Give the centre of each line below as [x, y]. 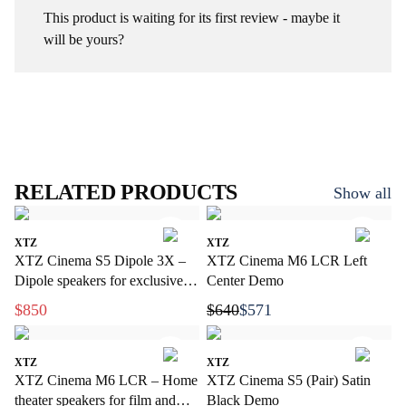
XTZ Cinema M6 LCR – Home [106, 380]
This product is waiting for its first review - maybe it [192, 18]
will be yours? [84, 39]
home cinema [53, 300]
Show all [362, 193]
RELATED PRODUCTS [126, 192]
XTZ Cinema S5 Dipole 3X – [100, 261]
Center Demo [245, 280]
